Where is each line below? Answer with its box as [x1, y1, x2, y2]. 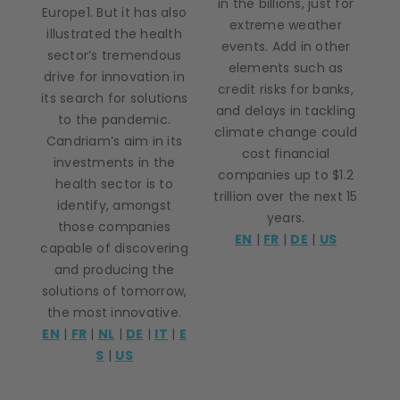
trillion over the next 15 [213, 187, 358, 205]
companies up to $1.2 [218, 166, 354, 184]
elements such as [228, 59, 344, 77]
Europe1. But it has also [42, 4, 187, 21]
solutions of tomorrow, [41, 282, 187, 300]
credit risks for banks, [218, 80, 354, 98]
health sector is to [55, 175, 173, 193]
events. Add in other [221, 37, 351, 55]
